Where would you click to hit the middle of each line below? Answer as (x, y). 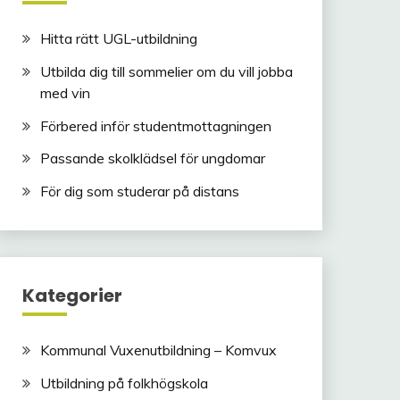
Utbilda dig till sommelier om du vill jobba (166, 71)
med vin (65, 92)
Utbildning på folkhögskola (124, 383)
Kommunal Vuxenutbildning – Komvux (158, 350)
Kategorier (72, 296)
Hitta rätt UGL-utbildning (118, 38)
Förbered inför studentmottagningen (155, 125)
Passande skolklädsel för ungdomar (152, 158)
